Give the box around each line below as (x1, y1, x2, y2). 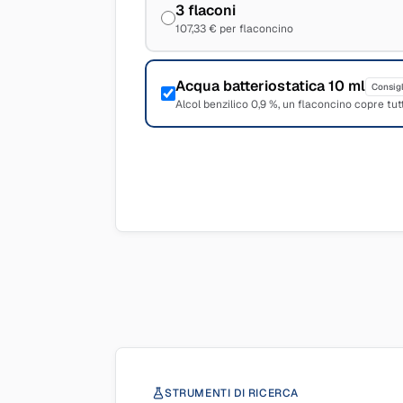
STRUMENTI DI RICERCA (165, 386, 299, 400)
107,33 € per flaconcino (175, 22, 293, 36)
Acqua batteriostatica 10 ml (175, 76, 365, 95)
